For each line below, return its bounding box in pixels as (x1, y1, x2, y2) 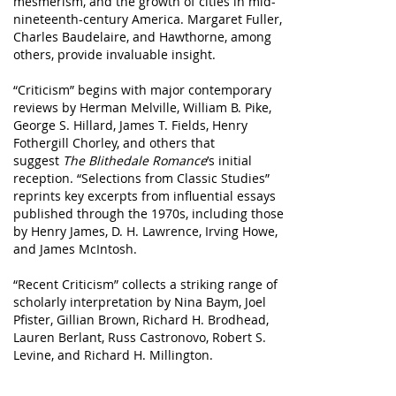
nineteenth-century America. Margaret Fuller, (13, 11, 282, 27)
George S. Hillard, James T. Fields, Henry (13, 117, 247, 133)
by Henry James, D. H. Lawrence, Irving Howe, (13, 223, 278, 240)
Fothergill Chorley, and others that (13, 134, 215, 151)
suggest (13, 152, 63, 169)
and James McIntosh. (13, 240, 137, 257)
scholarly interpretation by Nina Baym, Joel (13, 293, 266, 310)
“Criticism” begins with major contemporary (13, 81, 271, 98)
